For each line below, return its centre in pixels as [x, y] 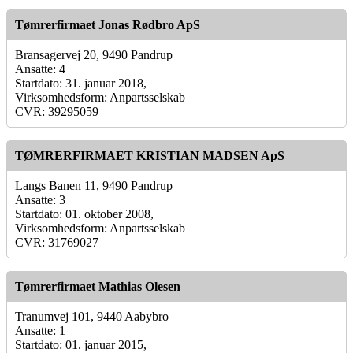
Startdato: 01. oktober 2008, [84, 214]
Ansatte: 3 [40, 199]
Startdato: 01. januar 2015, [81, 344]
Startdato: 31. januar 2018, [81, 83]
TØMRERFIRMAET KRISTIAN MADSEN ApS [150, 155]
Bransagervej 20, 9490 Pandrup [94, 54]
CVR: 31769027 [57, 242]
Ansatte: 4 [40, 69]
